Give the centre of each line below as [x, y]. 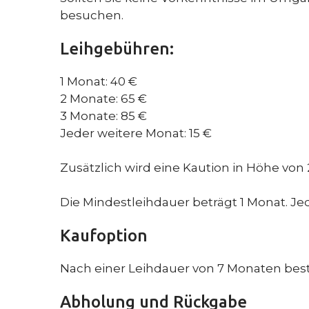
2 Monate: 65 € [103, 98]
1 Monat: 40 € [99, 81]
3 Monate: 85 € [103, 116]
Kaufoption [104, 235]
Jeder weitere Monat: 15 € [136, 133]
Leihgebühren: [117, 48]
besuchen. [92, 15]
